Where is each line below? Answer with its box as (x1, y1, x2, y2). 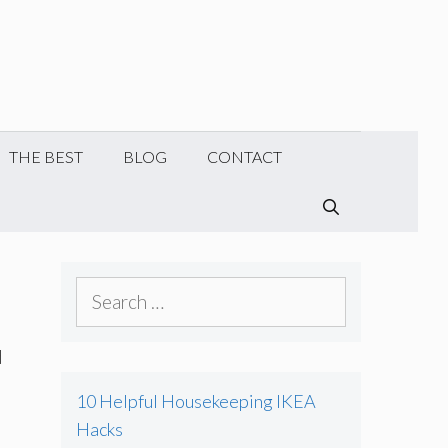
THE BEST (9, 147, 83, 166)
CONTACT (207, 147, 282, 166)
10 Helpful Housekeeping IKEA (76, 390, 316, 412)
